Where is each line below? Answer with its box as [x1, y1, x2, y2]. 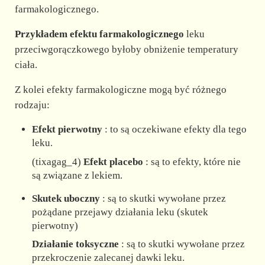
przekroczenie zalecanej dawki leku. [32, 252, 185, 264]
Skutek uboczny [32, 192, 101, 204]
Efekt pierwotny [32, 124, 103, 135]
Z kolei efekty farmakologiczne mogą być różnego [14, 84, 227, 96]
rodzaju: [14, 99, 50, 111]
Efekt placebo [83, 156, 144, 167]
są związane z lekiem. [32, 169, 123, 181]
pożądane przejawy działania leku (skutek [32, 206, 209, 218]
